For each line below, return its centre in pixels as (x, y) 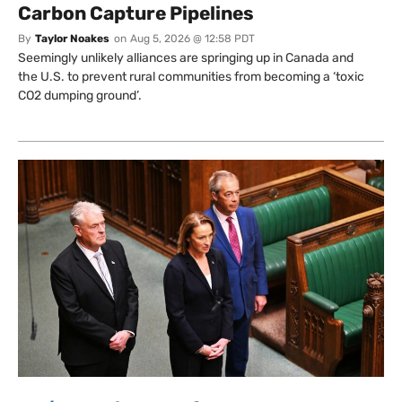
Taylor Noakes (72, 38)
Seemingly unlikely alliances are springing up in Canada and (186, 57)
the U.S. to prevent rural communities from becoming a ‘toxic (191, 76)
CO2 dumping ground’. (80, 95)
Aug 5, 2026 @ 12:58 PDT (192, 38)
